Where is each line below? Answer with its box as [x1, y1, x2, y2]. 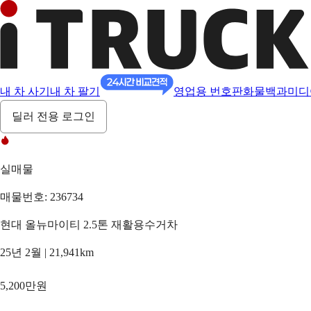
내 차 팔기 [50, 85, 100, 97]
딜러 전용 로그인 [12, 110, 95, 122]
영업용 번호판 [174, 85, 243, 97]
